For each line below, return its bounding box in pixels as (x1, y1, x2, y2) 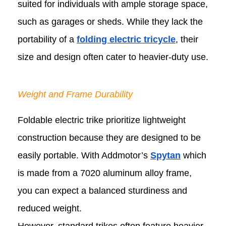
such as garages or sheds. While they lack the (18, 16, 203, 27)
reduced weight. (18, 203, 82, 214)
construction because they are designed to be (18, 133, 201, 143)
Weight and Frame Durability (18, 89, 133, 99)
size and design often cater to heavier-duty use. (18, 51, 208, 62)
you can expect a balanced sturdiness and (18, 186, 187, 196)
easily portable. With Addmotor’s (18, 150, 150, 161)
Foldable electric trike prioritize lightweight (18, 115, 186, 126)
